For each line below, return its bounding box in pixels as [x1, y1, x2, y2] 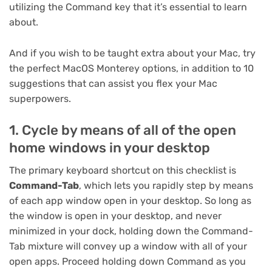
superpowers [9, 92, 69, 104]
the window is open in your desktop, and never [9, 210, 222, 222]
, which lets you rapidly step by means [79, 180, 253, 192]
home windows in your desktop [9, 140, 210, 157]
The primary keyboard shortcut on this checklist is [9, 165, 236, 177]
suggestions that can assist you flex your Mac [9, 77, 217, 89]
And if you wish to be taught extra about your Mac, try [9, 47, 256, 59]
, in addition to [176, 62, 243, 74]
